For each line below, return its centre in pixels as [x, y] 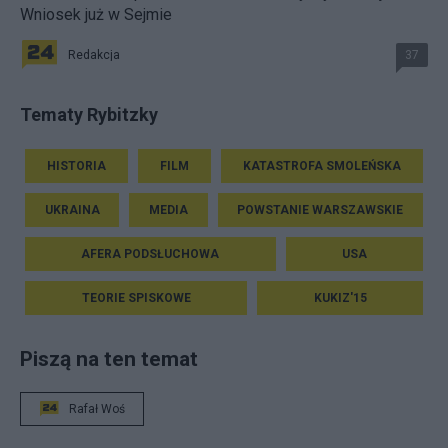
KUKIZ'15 [340, 297]
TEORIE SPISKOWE [136, 297]
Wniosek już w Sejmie [96, 14]
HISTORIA [76, 165]
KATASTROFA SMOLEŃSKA [322, 165]
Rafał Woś [97, 408]
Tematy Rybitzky [89, 114]
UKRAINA [72, 209]
